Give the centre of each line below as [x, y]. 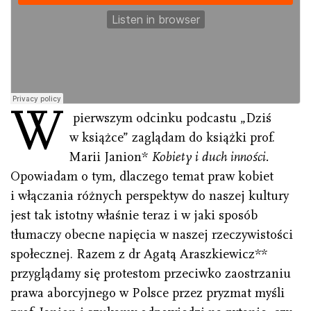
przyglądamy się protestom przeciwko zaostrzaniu [151, 274]
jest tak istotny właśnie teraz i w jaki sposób [134, 216]
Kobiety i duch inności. [210, 157]
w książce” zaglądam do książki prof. [173, 138]
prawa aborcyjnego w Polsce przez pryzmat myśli [148, 293]
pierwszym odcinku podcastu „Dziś [171, 118]
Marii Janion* [111, 157]
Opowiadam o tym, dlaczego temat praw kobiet [142, 177]
